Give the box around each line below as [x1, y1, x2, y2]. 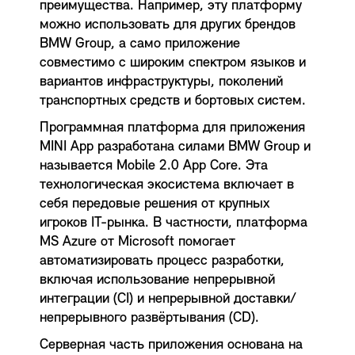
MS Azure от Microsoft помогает [40, 235, 235, 250]
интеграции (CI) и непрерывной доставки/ [40, 292, 296, 307]
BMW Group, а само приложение [40, 36, 240, 52]
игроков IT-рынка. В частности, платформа [40, 216, 307, 231]
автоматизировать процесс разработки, [40, 254, 284, 269]
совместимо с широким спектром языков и [40, 55, 306, 71]
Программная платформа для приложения [40, 120, 305, 136]
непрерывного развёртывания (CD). [40, 311, 259, 326]
